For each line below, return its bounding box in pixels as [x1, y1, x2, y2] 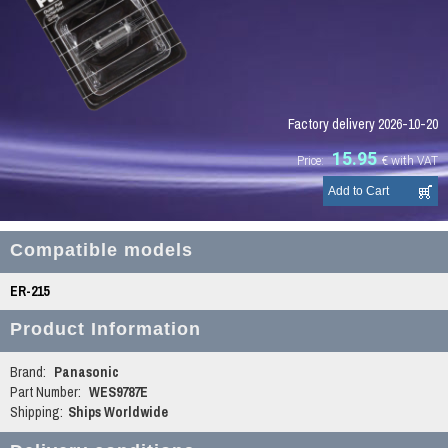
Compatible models [10, 240, 193, 260]
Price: [296, 154, 324, 168]
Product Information [10, 319, 201, 339]
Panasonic [51, 363, 119, 381]
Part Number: [10, 383, 81, 401]
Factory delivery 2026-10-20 [287, 115, 438, 133]
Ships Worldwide [68, 403, 168, 421]
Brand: [10, 363, 46, 381]
